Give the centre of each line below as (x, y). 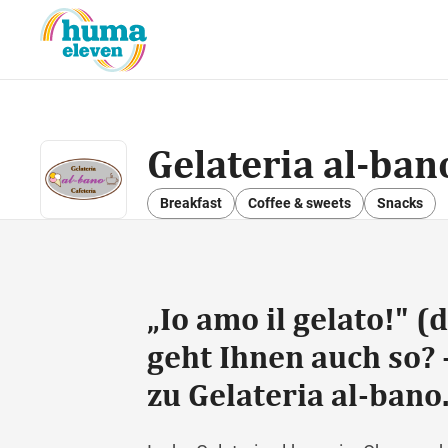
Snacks (400, 203)
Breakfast (191, 203)
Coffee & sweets (299, 203)
